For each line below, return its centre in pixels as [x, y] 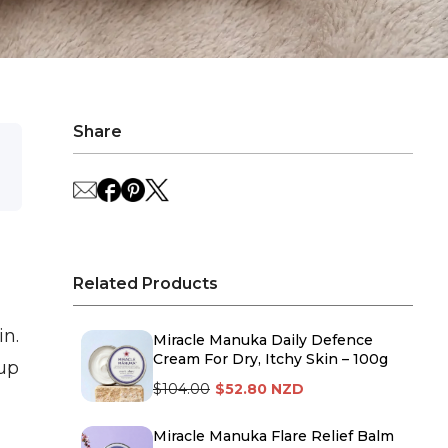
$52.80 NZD [259, 389]
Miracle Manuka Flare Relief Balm [273, 436]
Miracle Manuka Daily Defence [263, 340]
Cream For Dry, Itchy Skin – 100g [270, 359]
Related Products [145, 284]
